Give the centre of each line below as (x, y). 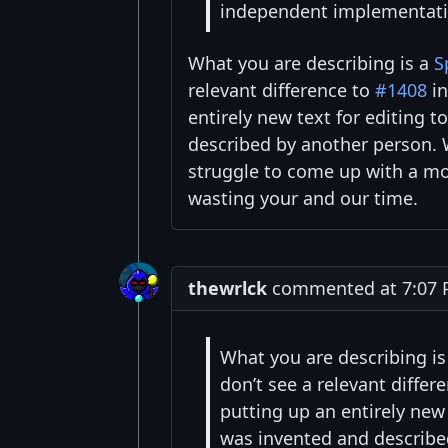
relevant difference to (281, 90)
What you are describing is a (311, 63)
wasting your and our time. (303, 198)
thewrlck (227, 288)
